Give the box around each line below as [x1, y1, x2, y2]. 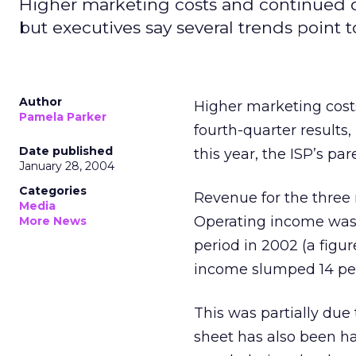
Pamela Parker [19, 110, 106, 124]
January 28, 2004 [19, 159, 114, 173]
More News [19, 214, 87, 228]
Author [19, 95, 62, 109]
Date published [19, 144, 113, 158]
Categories [19, 184, 87, 198]
